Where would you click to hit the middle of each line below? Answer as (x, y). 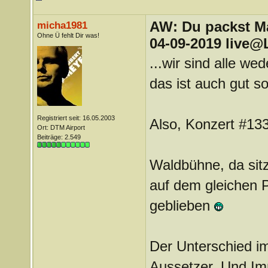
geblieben (182, 205)
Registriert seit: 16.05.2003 (76, 118)
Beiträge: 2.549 (59, 137)
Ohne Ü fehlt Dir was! (68, 35)
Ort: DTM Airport (61, 127)
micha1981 (62, 25)
